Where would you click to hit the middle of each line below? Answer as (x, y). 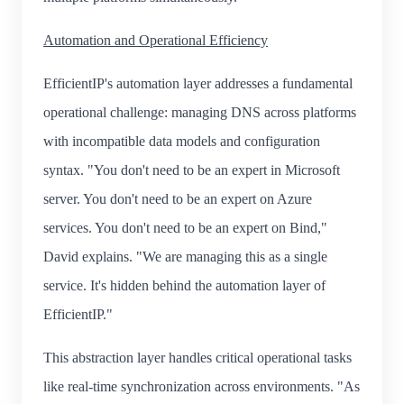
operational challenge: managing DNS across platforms (200, 112)
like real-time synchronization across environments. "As (202, 386)
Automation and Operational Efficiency (156, 40)
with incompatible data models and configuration (182, 141)
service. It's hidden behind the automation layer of (184, 285)
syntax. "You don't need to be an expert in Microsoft (192, 170)
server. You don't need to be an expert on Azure (178, 198)
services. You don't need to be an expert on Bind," (185, 227)
